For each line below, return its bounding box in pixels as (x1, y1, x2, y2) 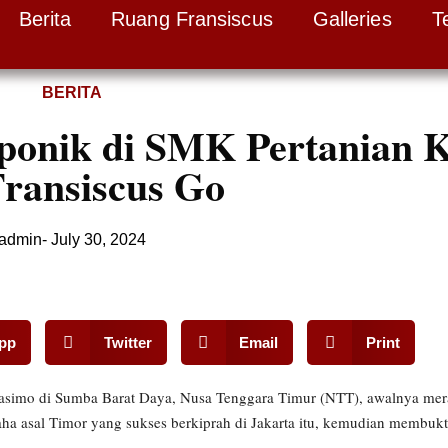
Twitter (103, 334, 152, 351)
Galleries (312, 8, 392, 31)
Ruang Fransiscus (111, 8, 273, 31)
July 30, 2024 (51, 231, 146, 248)
